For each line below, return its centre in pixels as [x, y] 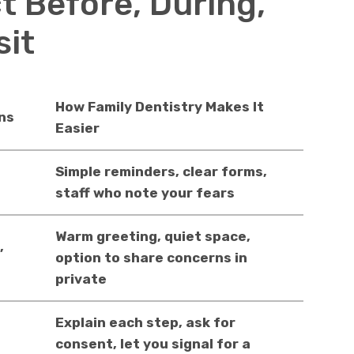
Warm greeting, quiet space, [153, 236]
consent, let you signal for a [153, 343]
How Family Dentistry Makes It [159, 106]
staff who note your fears [145, 192]
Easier [77, 128]
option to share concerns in [151, 257]
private [81, 279]
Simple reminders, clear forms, [161, 171]
